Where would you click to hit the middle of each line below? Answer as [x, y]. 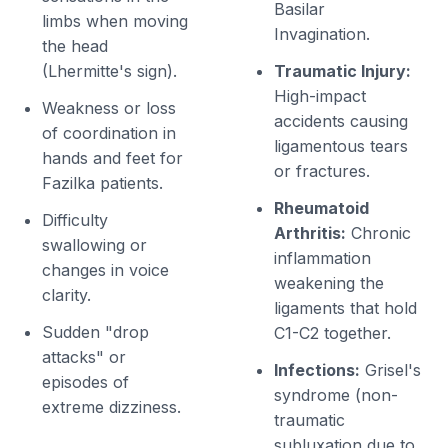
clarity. [67, 295]
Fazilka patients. [103, 183]
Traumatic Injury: [342, 71]
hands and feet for [113, 158]
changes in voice [106, 270]
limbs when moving [115, 21]
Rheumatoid [321, 208]
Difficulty [75, 220]
